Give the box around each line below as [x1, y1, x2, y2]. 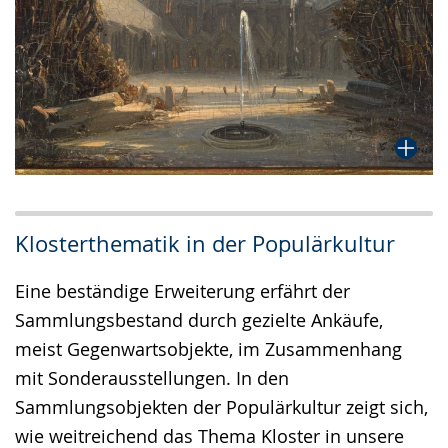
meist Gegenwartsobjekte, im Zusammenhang [15, 336, 402, 361]
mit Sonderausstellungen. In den [15, 365, 289, 390]
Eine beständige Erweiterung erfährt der [15, 278, 350, 303]
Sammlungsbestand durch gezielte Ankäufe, [15, 307, 383, 332]
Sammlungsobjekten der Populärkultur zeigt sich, [15, 394, 428, 419]
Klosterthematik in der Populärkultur [15, 228, 395, 258]
